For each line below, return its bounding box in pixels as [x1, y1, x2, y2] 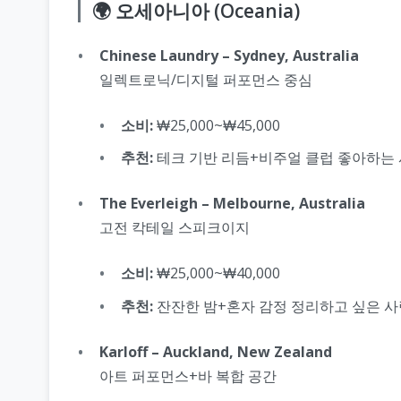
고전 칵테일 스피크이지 [99, 218, 250, 238]
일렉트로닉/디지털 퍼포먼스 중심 [99, 69, 312, 90]
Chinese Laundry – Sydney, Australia [99, 45, 359, 65]
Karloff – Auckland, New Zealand [99, 341, 332, 362]
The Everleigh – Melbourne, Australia [99, 193, 365, 214]
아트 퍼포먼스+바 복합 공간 [99, 365, 277, 386]
